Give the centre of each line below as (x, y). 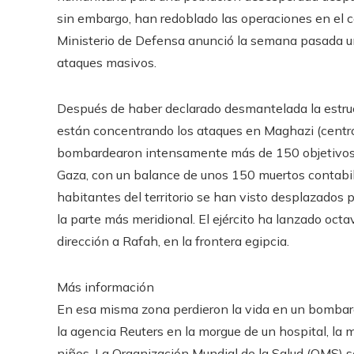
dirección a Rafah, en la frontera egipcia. (173, 241)
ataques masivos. (107, 62)
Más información (105, 286)
